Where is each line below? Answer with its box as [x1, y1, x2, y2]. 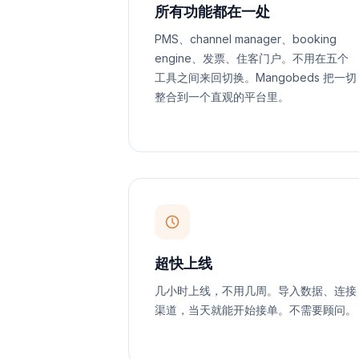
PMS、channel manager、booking [155, 32, 337, 46]
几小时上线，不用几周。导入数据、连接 [155, 284, 357, 297]
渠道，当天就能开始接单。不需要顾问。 [155, 303, 357, 317]
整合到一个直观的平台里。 [155, 90, 289, 103]
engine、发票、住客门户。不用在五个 [155, 51, 349, 65]
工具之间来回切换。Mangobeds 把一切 [155, 71, 357, 84]
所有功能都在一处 [155, 3, 270, 20]
